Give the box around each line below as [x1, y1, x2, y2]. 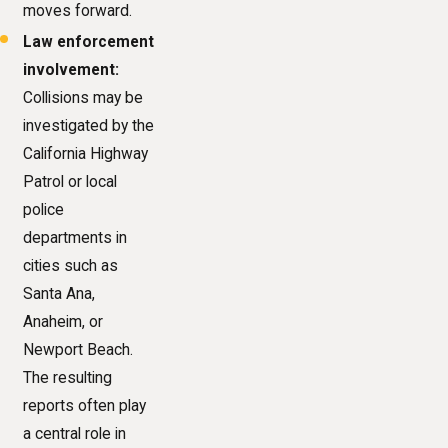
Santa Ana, [23, 285, 96, 304]
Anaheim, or [23, 313, 104, 332]
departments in [23, 229, 128, 248]
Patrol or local [23, 173, 118, 192]
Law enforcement [23, 33, 155, 52]
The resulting [23, 369, 113, 388]
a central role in [23, 425, 127, 444]
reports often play [23, 397, 147, 416]
